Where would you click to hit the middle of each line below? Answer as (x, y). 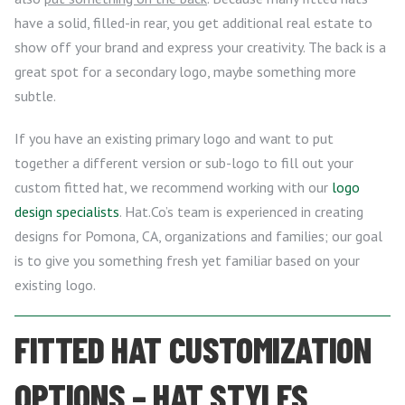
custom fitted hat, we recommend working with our (173, 188)
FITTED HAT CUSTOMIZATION (193, 349)
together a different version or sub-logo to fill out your (184, 163)
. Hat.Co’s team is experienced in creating (241, 212)
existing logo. (55, 285)
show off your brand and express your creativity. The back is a (200, 47)
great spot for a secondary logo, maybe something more (185, 72)
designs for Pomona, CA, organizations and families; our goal (198, 236)
